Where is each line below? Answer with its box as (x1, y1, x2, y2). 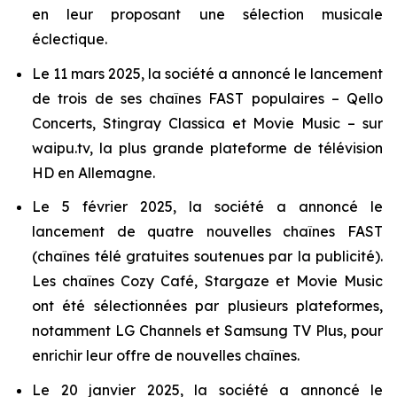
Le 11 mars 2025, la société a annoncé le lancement (32, 64, 383, 82)
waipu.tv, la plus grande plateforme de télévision (32, 138, 383, 157)
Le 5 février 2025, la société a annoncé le (32, 198, 383, 216)
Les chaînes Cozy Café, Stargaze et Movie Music (32, 272, 383, 291)
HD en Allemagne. (32, 163, 155, 182)
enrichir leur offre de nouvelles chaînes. (32, 346, 300, 365)
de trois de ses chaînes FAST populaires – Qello (32, 89, 383, 107)
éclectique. (32, 29, 107, 48)
